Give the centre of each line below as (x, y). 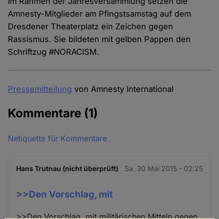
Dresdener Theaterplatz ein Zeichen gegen (91, 27)
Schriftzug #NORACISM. (54, 52)
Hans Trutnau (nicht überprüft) (67, 169)
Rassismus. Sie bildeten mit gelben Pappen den (99, 39)
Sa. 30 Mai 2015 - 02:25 (164, 169)
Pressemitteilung (40, 89)
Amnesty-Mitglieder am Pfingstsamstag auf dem (100, 14)
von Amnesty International (123, 89)
